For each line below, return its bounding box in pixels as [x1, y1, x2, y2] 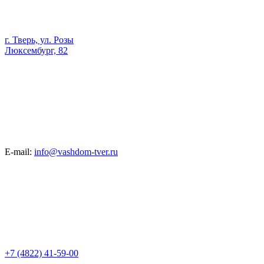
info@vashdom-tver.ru [34, 147, 118, 157]
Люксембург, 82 [5, 45, 68, 55]
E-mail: [5, 147, 32, 157]
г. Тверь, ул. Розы [5, 35, 74, 45]
